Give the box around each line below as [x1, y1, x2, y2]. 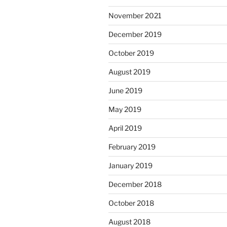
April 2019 [108, 124, 142, 133]
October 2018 [108, 199, 154, 208]
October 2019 [108, 49, 154, 58]
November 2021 [108, 11, 162, 20]
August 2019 [108, 67, 150, 77]
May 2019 [108, 105, 141, 114]
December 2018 [108, 180, 162, 189]
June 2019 [108, 86, 142, 95]
